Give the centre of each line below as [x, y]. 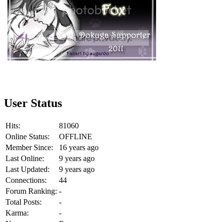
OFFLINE [76, 136]
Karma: [17, 213]
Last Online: [25, 158]
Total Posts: [24, 202]
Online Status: [28, 136]
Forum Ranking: [31, 191]
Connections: [26, 180]
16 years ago [79, 147]
